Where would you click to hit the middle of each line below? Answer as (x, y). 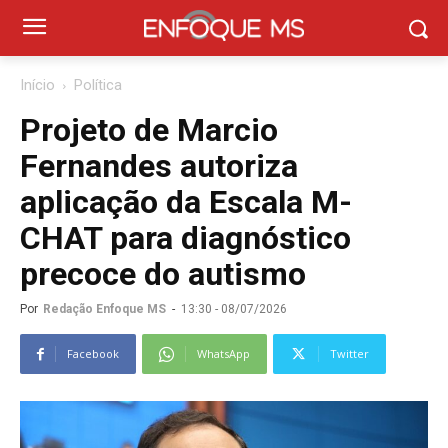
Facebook (93, 353)
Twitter (349, 353)
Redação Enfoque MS (104, 309)
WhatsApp (223, 353)
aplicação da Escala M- (186, 202)
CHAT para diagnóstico (185, 238)
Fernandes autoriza (159, 166)
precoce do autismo (163, 274)
